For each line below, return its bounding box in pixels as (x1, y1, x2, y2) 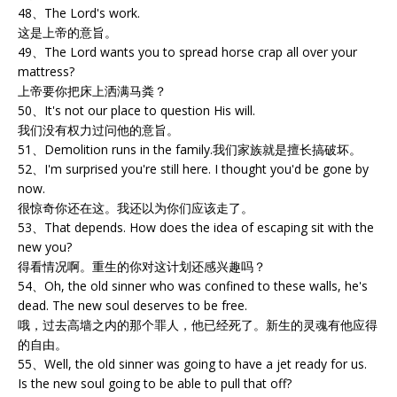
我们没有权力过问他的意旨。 (18, 121, 179, 138)
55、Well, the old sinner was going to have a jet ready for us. (18, 354, 367, 372)
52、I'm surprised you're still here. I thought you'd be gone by (18, 160, 369, 177)
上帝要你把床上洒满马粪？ (18, 82, 167, 99)
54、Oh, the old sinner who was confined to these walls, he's (18, 276, 368, 294)
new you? (18, 237, 72, 255)
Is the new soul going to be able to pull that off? (18, 374, 292, 392)
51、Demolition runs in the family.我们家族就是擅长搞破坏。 (18, 140, 362, 158)
